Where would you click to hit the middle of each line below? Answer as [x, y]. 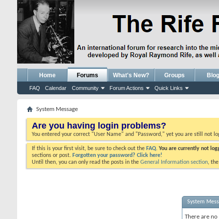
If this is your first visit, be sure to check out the [89, 149]
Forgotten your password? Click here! [117, 155]
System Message [57, 109]
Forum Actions [127, 88]
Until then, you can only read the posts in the [86, 162]
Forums [88, 75]
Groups [175, 75]
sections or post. [52, 155]
